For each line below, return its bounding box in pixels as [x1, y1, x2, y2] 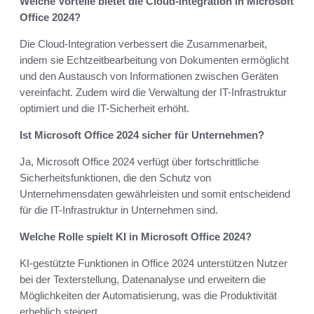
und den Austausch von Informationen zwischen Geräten [20, 69, 278, 82]
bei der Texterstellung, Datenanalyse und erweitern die [20, 273, 266, 285]
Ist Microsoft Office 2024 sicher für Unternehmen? [20, 128, 264, 141]
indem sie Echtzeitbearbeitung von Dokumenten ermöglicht [20, 53, 289, 66]
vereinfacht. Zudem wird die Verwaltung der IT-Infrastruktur [20, 86, 287, 98]
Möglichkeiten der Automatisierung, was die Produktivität [20, 289, 277, 301]
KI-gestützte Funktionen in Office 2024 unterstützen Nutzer [20, 257, 287, 269]
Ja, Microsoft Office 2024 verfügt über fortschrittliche [20, 155, 259, 168]
